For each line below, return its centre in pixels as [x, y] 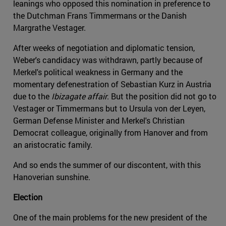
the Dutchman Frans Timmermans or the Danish [100, 15]
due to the [32, 96]
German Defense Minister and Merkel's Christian [99, 120]
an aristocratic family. [54, 144]
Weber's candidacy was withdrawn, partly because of [108, 60]
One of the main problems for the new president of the [110, 217]
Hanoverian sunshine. [52, 177]
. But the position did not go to [162, 96]
